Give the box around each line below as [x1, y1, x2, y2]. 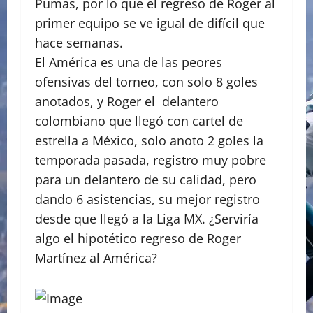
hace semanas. [35, 34, 123, 52]
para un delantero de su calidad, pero [35, 171, 256, 189]
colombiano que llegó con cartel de [35, 112, 243, 130]
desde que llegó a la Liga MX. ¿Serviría [35, 210, 259, 228]
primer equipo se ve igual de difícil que [35, 15, 265, 32]
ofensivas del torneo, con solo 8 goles [35, 73, 258, 91]
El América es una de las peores [35, 54, 222, 71]
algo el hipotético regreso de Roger [35, 230, 241, 247]
